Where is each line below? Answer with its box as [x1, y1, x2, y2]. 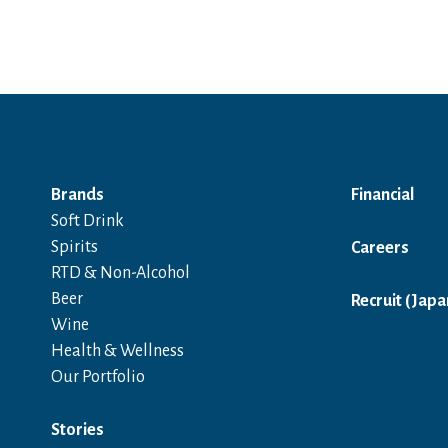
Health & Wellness [51, 342, 185, 360]
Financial [351, 186, 415, 204]
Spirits [51, 238, 99, 256]
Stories [51, 421, 105, 439]
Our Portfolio [51, 368, 146, 386]
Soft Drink [51, 212, 125, 230]
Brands [51, 186, 105, 204]
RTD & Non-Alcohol [51, 264, 191, 282]
